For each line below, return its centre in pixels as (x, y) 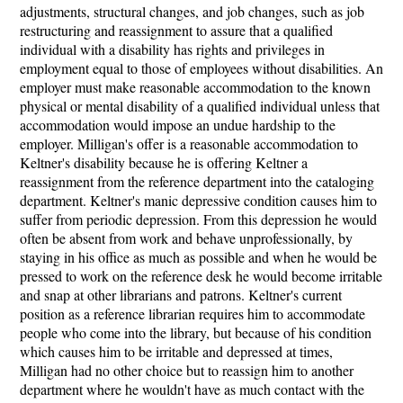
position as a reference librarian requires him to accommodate (193, 313)
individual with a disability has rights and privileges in (172, 49)
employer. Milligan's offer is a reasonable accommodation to (189, 143)
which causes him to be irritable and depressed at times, (176, 351)
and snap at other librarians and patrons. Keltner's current (181, 295)
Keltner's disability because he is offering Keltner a (164, 162)
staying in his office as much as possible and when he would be (198, 257)
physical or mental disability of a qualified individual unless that (200, 106)
